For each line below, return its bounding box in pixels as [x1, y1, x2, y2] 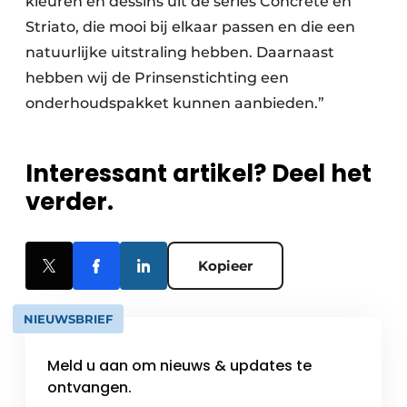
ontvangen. [47, 377, 132, 398]
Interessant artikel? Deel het [25, 157, 372, 190]
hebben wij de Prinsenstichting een [25, 69, 289, 86]
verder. [25, 185, 114, 218]
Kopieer [198, 257, 253, 274]
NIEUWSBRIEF [24, 312, 113, 326]
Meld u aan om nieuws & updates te [47, 355, 312, 376]
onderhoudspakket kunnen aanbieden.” [25, 94, 339, 112]
